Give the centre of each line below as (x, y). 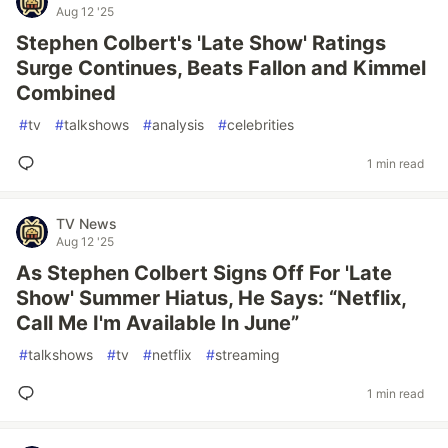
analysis (178, 124)
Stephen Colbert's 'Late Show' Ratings (201, 43)
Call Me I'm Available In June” (157, 323)
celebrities (260, 124)
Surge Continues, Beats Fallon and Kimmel (221, 68)
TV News (86, 223)
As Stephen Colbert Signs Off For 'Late (204, 273)
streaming (247, 354)
